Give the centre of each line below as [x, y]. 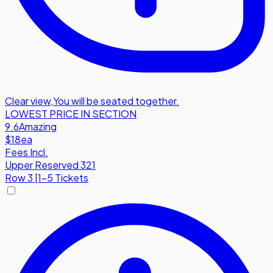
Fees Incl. [27, 152]
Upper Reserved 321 [50, 165]
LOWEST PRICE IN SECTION [71, 113]
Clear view [28, 101]
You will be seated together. [116, 101]
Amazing [38, 126]
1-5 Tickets [63, 177]
